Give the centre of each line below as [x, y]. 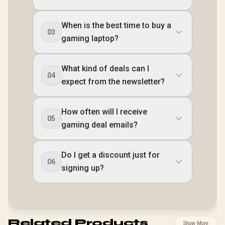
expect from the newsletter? [113, 81]
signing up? [83, 168]
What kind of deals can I [105, 68]
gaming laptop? [90, 38]
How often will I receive [104, 111]
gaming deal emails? [99, 125]
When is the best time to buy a [116, 25]
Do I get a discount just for [110, 155]
